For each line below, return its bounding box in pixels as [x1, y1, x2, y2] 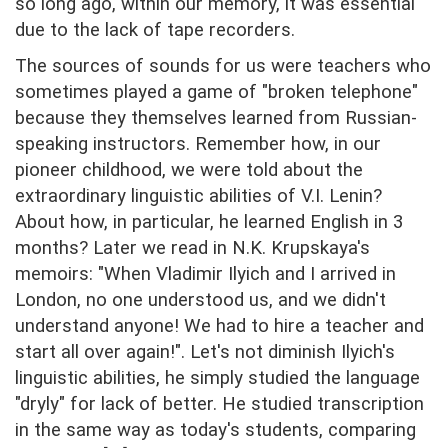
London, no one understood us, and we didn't [15, 289, 386, 312]
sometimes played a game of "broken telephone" [15, 81, 418, 104]
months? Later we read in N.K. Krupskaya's [15, 237, 370, 260]
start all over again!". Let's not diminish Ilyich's [15, 341, 395, 364]
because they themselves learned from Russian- [15, 107, 417, 130]
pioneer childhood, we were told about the [15, 159, 363, 182]
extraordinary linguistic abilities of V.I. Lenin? [15, 185, 382, 208]
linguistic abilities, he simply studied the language [15, 367, 420, 390]
